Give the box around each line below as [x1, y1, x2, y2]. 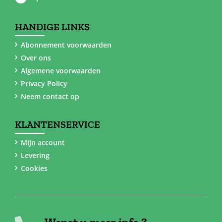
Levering [20, 150, 50, 160]
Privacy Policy [20, 78, 67, 88]
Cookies [20, 163, 48, 173]
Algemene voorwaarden [20, 65, 101, 75]
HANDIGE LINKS [14, 20, 90, 33]
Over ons [20, 53, 51, 62]
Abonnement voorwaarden [20, 40, 111, 50]
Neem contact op [20, 91, 79, 101]
